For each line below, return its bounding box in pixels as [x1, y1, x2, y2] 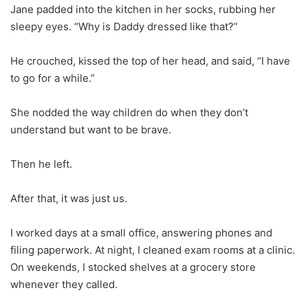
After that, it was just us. [10, 191, 127, 205]
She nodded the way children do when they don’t [10, 105, 248, 119]
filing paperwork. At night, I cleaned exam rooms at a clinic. [10, 243, 295, 256]
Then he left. [10, 157, 72, 170]
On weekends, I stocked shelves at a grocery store [10, 260, 256, 274]
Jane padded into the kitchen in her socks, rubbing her [10, 2, 276, 16]
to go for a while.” [10, 71, 95, 85]
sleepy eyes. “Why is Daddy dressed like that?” [10, 19, 238, 33]
